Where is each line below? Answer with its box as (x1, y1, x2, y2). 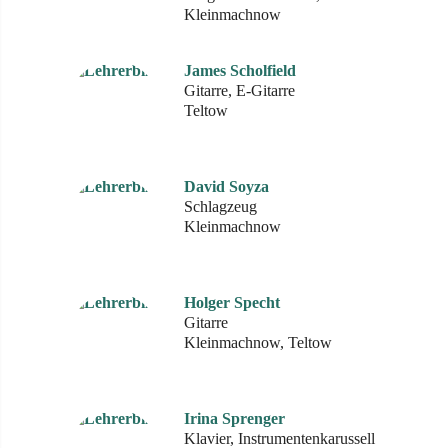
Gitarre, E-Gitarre (184, 82, 295, 99)
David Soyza (184, 178, 269, 195)
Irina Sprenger (184, 410, 285, 427)
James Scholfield (184, 62, 296, 79)
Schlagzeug (184, 198, 257, 215)
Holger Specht (184, 294, 280, 311)
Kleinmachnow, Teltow (184, 334, 332, 351)
